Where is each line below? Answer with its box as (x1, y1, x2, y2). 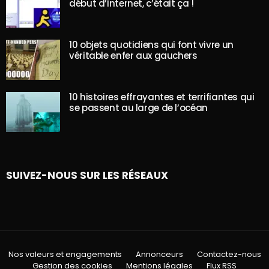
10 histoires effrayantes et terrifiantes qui (69, 90, 255, 103)
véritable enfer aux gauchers (69, 49, 198, 62)
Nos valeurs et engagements (8, 248, 122, 260)
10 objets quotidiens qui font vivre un (69, 38, 234, 51)
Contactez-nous (196, 248, 261, 260)
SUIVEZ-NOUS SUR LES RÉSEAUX (6, 168, 168, 183)
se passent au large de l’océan (69, 101, 208, 114)
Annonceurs (135, 248, 183, 260)
